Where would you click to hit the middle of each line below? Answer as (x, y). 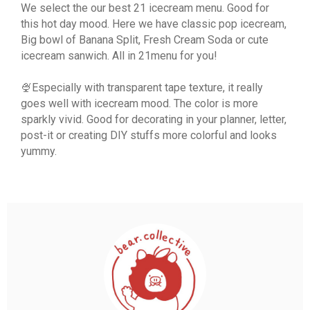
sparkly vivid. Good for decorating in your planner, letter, (154, 119)
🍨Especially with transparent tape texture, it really (142, 87)
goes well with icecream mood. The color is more (139, 103)
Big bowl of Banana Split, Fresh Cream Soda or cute (145, 39)
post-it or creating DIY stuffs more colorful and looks (149, 135)
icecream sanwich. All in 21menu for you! (119, 55)
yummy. (39, 151)
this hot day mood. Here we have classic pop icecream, (154, 24)
